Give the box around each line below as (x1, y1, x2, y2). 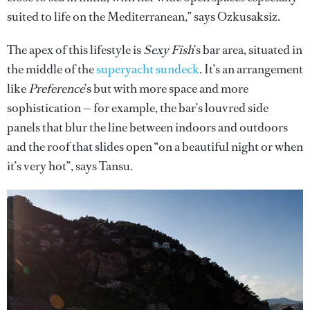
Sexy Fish (143, 41, 194, 58)
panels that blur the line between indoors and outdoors (7, 118, 288, 136)
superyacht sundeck (96, 60, 199, 77)
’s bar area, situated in (194, 41, 302, 58)
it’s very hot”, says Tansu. (7, 157, 133, 174)
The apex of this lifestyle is (7, 41, 143, 58)
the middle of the (7, 60, 96, 77)
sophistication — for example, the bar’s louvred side (7, 99, 268, 116)
